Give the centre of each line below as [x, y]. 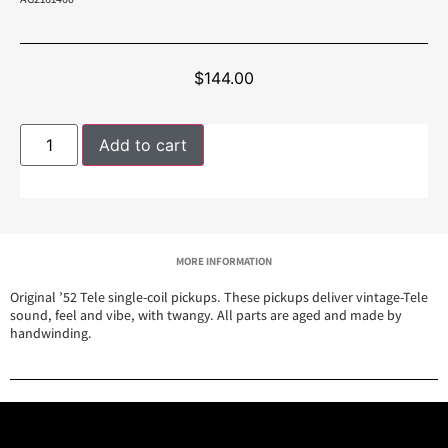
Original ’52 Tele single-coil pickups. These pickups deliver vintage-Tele [219, 297]
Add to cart [143, 145]
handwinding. [51, 333]
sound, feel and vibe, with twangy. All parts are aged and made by [206, 315]
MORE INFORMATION [224, 261]
